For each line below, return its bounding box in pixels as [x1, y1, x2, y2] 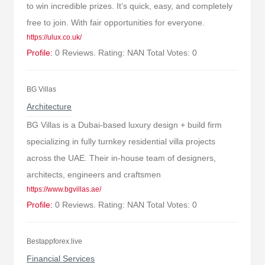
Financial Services [27, 254, 95, 263]
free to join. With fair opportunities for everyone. [27, 18, 205, 27]
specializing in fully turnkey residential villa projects [27, 137, 216, 146]
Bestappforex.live [27, 237, 83, 245]
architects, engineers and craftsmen [27, 170, 161, 179]
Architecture [27, 102, 72, 111]
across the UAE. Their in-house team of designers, [27, 153, 216, 163]
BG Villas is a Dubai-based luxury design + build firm [27, 120, 222, 130]
